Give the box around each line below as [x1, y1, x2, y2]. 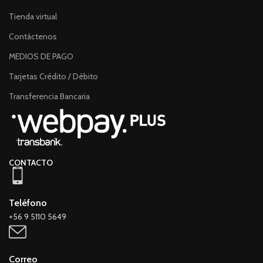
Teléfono [9, 197, 47, 209]
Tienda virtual [9, 11, 57, 22]
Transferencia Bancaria [9, 91, 90, 102]
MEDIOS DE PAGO [9, 51, 73, 62]
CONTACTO [9, 157, 53, 168]
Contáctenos [9, 31, 57, 42]
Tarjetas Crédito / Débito [9, 71, 98, 82]
